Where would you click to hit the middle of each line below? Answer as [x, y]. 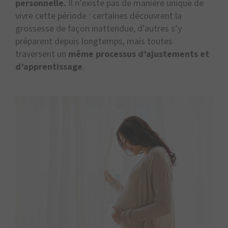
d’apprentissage [49, 67]
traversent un [42, 54]
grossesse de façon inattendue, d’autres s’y [98, 28]
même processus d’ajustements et [139, 54]
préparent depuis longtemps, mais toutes [94, 41]
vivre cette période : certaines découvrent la [98, 16]
